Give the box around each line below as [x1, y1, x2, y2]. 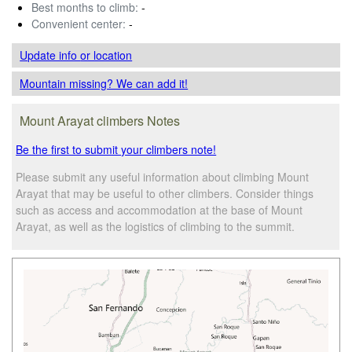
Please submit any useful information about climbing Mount [16, 168, 310, 185]
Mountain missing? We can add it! [20, 75, 189, 91]
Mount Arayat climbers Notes [20, 111, 181, 130]
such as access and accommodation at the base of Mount [16, 201, 303, 218]
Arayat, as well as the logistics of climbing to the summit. [16, 218, 295, 234]
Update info [20, 46, 81, 63]
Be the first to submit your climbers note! [16, 141, 217, 157]
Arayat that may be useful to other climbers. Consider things [16, 185, 314, 201]
